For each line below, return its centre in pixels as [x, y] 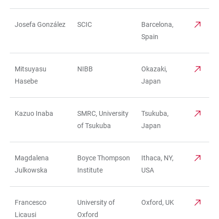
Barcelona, [157, 24]
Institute [90, 170]
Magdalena [32, 158]
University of [96, 202]
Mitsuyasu [31, 69]
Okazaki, [154, 69]
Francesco [31, 202]
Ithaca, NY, [157, 158]
